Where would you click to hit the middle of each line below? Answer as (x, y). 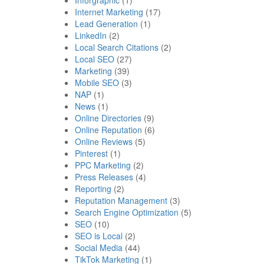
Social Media (99, 247)
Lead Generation (106, 23)
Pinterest (91, 153)
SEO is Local (99, 235)
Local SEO (95, 59)
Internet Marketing (109, 11)
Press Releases (104, 176)
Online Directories (108, 118)
